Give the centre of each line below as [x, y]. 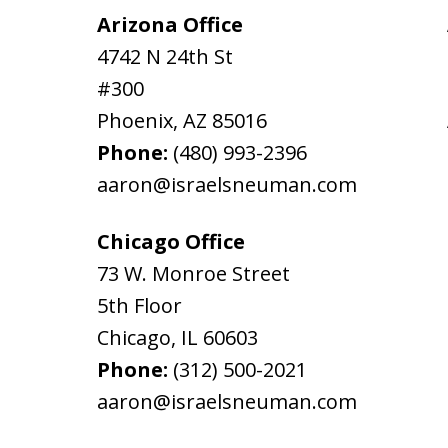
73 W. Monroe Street [193, 273]
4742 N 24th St [165, 56]
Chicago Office [171, 241]
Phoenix [135, 120]
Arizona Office [170, 24]
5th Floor [139, 305]
